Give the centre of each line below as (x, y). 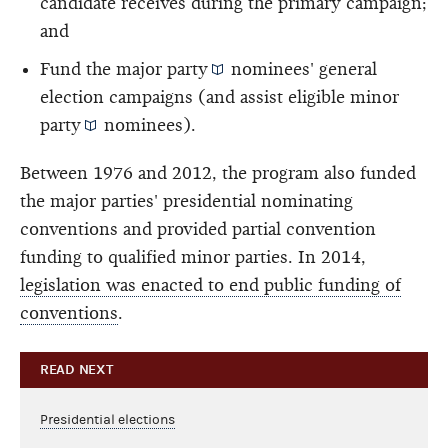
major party (162, 69)
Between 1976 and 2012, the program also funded (218, 173)
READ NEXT (76, 369)
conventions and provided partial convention (198, 229)
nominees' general (302, 69)
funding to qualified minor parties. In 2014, (193, 257)
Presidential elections (107, 419)
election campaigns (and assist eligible (195, 97)
